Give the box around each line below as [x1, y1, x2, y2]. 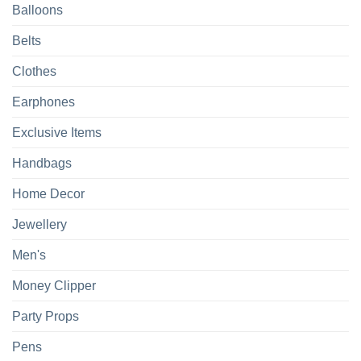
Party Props [12, 309, 79, 323]
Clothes [12, 64, 56, 78]
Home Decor [12, 186, 85, 201]
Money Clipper [12, 278, 96, 293]
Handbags [12, 156, 72, 170]
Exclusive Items [12, 125, 102, 139]
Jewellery [12, 217, 67, 231]
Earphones [12, 94, 75, 109]
